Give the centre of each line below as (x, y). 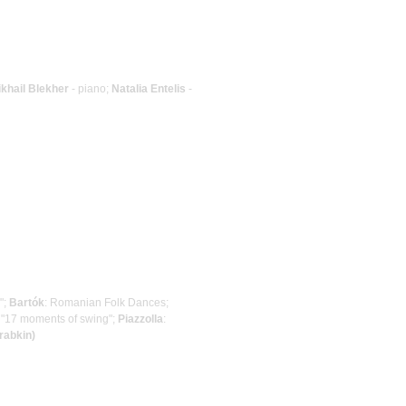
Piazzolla (140, 319)
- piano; (90, 88)
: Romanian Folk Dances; (106, 302)
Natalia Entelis (149, 88)
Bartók (27, 302)
